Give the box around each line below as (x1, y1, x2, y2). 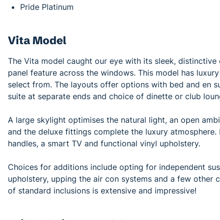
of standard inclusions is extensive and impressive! (8, 185, 196, 195)
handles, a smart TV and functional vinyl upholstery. (8, 138, 200, 148)
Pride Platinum (20, 1, 74, 12)
